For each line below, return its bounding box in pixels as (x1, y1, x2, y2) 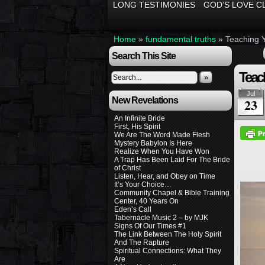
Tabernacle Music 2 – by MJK (114, 214, 208, 222)
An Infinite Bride (114, 114, 165, 122)
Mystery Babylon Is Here (114, 139, 192, 147)
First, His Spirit (114, 122, 160, 131)
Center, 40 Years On (114, 197, 179, 205)
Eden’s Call (114, 205, 151, 214)
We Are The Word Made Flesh (114, 131, 210, 139)
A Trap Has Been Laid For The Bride (114, 156, 230, 164)
